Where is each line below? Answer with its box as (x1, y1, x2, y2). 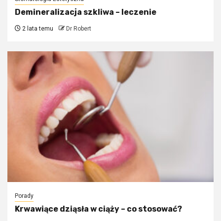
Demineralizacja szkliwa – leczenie (15, 7, 156, 17)
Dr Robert (66, 25, 91, 32)
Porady (15, 192, 34, 199)
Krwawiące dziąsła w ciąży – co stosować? (15, 204, 182, 214)
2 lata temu (21, 25, 53, 32)
